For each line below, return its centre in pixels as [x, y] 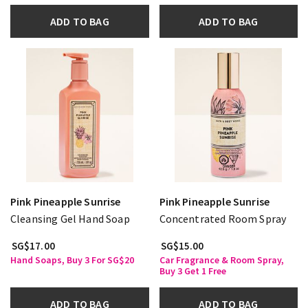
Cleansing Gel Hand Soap [70, 218]
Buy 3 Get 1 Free [192, 271]
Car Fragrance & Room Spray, [221, 260]
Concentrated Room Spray [223, 218]
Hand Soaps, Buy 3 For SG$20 [72, 260]
